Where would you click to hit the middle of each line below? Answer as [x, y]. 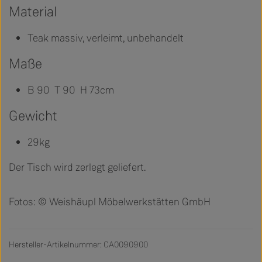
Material [33, 12]
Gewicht [33, 116]
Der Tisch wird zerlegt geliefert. [77, 168]
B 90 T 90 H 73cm [71, 90]
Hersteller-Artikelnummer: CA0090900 [78, 245]
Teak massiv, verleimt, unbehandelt [106, 38]
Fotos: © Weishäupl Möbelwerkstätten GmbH [110, 202]
